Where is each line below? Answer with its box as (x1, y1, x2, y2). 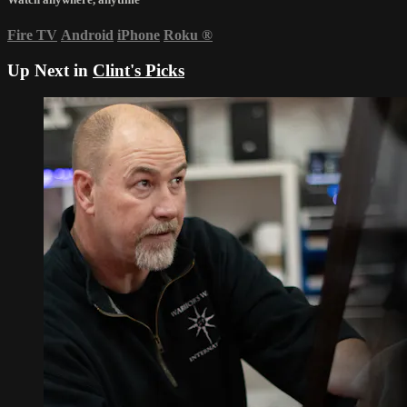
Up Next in (7, 60, 93, 80)
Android (61, 26, 114, 43)
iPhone (117, 26, 160, 43)
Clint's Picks (93, 60, 184, 80)
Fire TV (7, 26, 57, 43)
